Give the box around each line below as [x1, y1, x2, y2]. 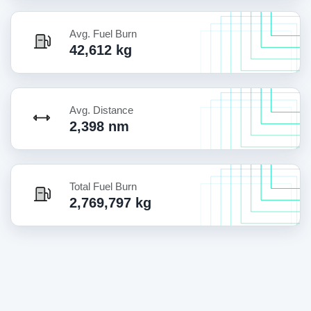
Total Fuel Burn [69, 180, 137, 192]
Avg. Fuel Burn [69, 27, 137, 40]
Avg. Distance [69, 103, 133, 116]
